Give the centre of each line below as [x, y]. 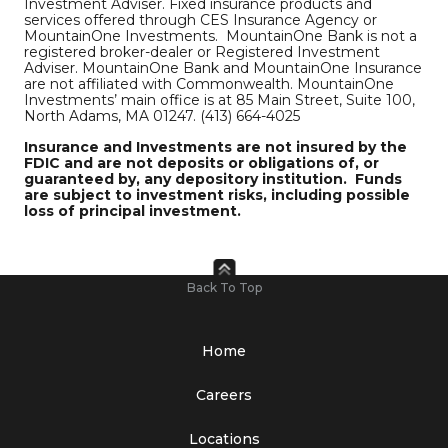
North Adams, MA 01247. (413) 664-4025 [162, 116]
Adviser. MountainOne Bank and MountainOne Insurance [223, 68]
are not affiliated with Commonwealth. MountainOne [209, 84]
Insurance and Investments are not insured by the [215, 146]
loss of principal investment [130, 210]
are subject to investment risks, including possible [217, 194]
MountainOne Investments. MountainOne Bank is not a [220, 36]
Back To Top [224, 287]
